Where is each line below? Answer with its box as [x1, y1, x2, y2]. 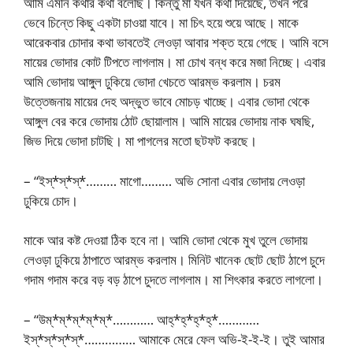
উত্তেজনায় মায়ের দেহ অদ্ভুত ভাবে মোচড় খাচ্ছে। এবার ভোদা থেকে [24, 92, 310, 110]
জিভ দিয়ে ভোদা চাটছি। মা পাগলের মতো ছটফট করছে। [24, 132, 257, 150]
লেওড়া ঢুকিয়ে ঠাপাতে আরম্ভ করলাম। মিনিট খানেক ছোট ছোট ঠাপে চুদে [24, 251, 325, 269]
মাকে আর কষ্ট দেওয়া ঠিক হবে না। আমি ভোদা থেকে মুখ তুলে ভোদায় [24, 231, 307, 249]
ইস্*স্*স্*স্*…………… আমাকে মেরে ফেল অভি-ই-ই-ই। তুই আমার [24, 329, 325, 348]
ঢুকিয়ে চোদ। [24, 191, 78, 210]
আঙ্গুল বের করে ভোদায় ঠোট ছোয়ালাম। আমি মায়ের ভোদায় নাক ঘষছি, [24, 112, 314, 130]
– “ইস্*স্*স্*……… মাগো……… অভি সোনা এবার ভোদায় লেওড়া [24, 171, 305, 190]
